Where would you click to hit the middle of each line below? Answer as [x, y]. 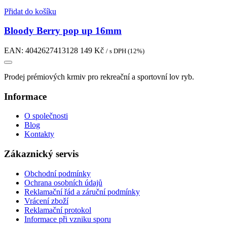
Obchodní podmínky [58, 173]
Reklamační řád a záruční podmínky [82, 192]
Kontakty [39, 134]
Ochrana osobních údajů [63, 182]
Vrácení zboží [46, 201]
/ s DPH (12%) [125, 51]
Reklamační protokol [58, 210]
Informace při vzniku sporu [68, 219]
